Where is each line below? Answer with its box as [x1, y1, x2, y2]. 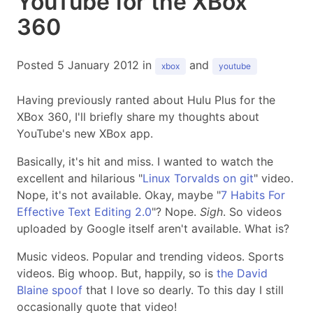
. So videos [223, 205, 282, 219]
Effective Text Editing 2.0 [17, 205, 152, 219]
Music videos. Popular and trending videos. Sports [17, 249, 284, 263]
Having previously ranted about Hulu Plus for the [17, 93, 275, 107]
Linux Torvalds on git [143, 171, 254, 185]
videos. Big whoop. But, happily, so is [17, 266, 217, 280]
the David [217, 266, 268, 280]
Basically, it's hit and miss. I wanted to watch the [17, 154, 273, 168]
